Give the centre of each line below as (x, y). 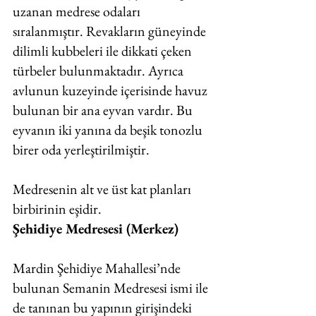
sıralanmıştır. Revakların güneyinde (111, 31)
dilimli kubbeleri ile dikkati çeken (104, 51)
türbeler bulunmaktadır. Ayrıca (99, 71)
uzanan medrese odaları (78, 11)
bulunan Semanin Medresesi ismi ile (112, 288)
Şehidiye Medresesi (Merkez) (96, 229)
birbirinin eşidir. (57, 209)
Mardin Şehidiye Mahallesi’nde (98, 268)
